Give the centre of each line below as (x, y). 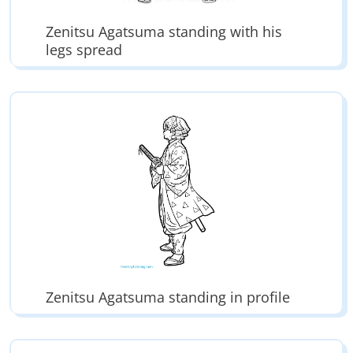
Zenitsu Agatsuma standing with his (164, 32)
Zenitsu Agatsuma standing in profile (168, 297)
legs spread (84, 50)
